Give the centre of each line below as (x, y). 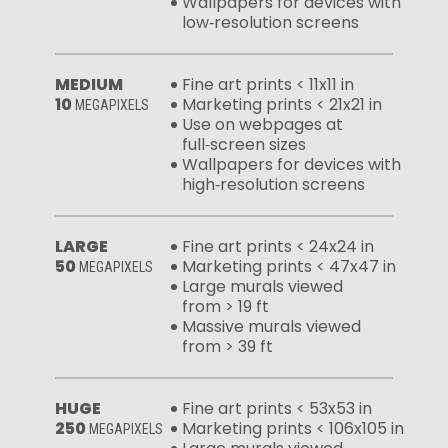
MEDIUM (89, 84)
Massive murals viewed (271, 326)
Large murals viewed (262, 286)
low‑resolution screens (270, 22)
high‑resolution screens (273, 184)
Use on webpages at (262, 124)
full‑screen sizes (244, 144)
